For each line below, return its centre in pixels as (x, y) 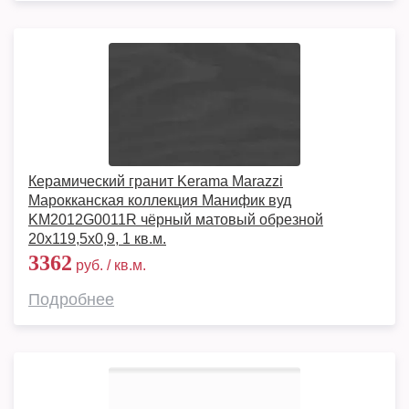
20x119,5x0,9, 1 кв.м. (97, 239)
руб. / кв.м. (109, 265)
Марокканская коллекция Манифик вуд (160, 200)
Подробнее (71, 299)
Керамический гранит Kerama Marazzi (156, 181)
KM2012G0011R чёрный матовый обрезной (176, 220)
